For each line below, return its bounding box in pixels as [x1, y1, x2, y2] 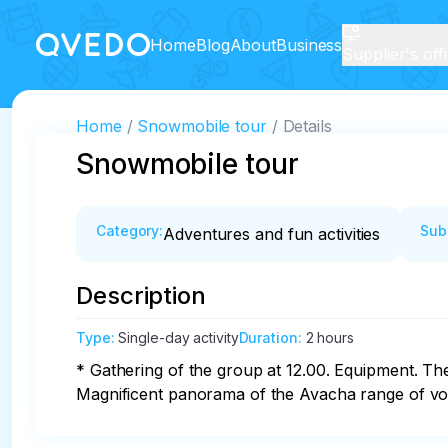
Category [96, 222, 160, 239]
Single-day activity [118, 329, 239, 346]
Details [282, 116, 332, 136]
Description [76, 281, 206, 310]
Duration [238, 329, 298, 346]
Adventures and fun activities [163, 224, 381, 244]
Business [276, 35, 343, 55]
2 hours [305, 329, 354, 346]
